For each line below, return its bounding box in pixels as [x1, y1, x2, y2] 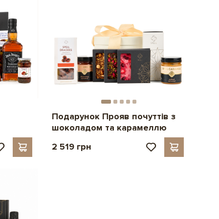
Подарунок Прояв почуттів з [51, 110, 175, 122]
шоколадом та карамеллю [51, 122, 167, 133]
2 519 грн [51, 141, 91, 152]
